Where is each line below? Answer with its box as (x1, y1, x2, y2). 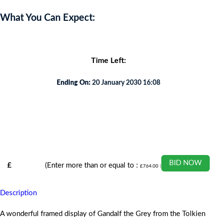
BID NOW (169, 159, 202, 167)
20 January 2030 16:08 (90, 79, 160, 87)
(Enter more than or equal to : (45, 162, 140, 169)
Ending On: (56, 79, 91, 87)
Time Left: (91, 56, 126, 64)
